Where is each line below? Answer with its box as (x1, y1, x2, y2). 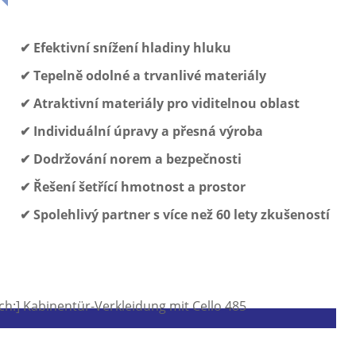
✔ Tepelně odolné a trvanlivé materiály (20, 67, 269, 85)
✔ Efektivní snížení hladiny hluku (20, 39, 234, 57)
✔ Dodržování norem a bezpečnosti (20, 150, 245, 168)
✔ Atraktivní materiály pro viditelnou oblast (20, 95, 303, 113)
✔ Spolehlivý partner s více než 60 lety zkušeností (20, 206, 330, 224)
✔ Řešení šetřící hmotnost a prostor (20, 178, 249, 196)
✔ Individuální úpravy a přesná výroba (20, 122, 266, 141)
